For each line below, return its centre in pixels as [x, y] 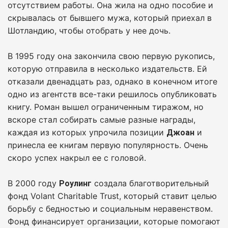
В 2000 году [33, 183]
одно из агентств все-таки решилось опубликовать [112, 94]
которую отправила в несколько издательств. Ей [107, 68]
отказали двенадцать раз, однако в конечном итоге [112, 81]
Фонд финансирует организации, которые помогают [114, 221]
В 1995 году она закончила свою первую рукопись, [111, 56]
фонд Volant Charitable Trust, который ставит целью [112, 196]
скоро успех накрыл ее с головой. [77, 158]
